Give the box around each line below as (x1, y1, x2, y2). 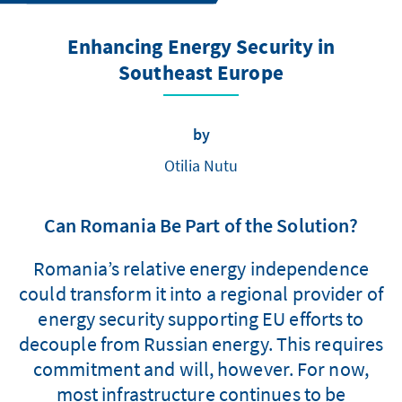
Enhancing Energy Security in (66, 33, 336, 62)
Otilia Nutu (164, 154, 238, 176)
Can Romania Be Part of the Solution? (43, 212, 359, 238)
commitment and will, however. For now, (33, 355, 369, 381)
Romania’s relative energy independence (33, 255, 369, 281)
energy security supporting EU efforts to (38, 305, 364, 331)
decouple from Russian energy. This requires (18, 330, 384, 356)
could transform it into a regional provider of (19, 280, 383, 306)
